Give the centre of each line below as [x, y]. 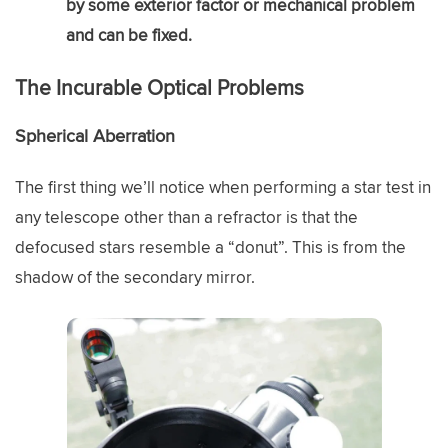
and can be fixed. [129, 34]
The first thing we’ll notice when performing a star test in [223, 187]
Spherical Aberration [95, 135]
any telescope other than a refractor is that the [186, 217]
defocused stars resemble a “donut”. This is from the [210, 247]
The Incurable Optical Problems [159, 87]
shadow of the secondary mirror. [135, 277]
